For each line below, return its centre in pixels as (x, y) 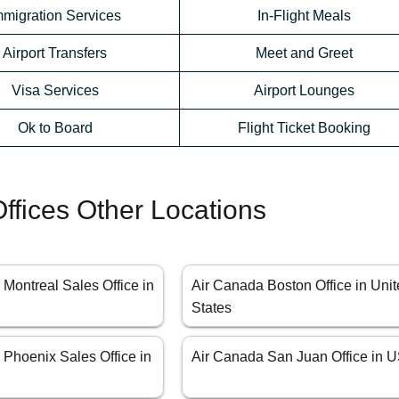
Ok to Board (55, 128)
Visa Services (55, 91)
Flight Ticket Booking (304, 128)
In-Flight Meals (304, 16)
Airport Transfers (55, 53)
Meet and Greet (304, 53)
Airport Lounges (304, 91)
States (212, 308)
